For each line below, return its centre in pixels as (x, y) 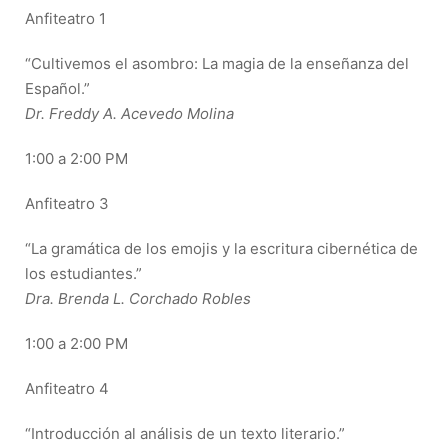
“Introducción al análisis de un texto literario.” (187, 433)
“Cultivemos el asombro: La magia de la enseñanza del (217, 63)
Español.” (57, 88)
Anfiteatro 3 (67, 203)
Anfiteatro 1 (65, 18)
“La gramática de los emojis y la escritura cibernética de (221, 248)
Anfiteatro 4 (67, 388)
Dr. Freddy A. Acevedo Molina (129, 113)
